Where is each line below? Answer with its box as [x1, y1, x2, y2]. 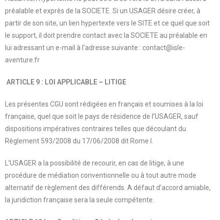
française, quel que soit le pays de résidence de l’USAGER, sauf [5, 112, 198, 120]
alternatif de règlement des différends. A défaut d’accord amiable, [5, 183, 211, 192]
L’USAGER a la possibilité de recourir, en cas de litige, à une [5, 159, 184, 167]
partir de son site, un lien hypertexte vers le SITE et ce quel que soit [5, 19, 210, 27]
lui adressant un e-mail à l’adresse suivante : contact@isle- [5, 43, 185, 52]
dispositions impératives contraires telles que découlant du [5, 124, 186, 133]
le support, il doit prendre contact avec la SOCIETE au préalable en [5, 31, 207, 39]
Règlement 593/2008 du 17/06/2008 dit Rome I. [5, 137, 153, 145]
